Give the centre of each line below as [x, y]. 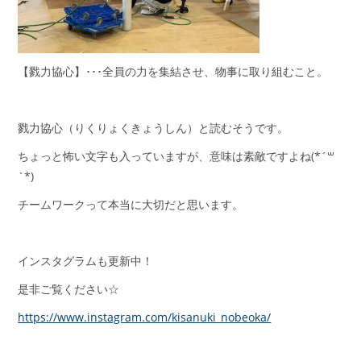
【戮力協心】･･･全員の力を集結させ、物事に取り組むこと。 [173, 72]
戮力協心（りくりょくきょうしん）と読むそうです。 [154, 128]
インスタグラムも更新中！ [86, 261]
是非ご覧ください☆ [69, 289]
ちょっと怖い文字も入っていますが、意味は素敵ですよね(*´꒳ [176, 156]
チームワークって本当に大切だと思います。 [131, 205]
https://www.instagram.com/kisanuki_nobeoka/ [145, 317]
